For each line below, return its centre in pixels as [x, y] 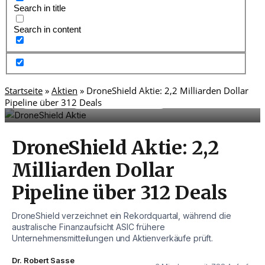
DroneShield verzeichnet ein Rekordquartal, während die [122, 216]
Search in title [40, 8]
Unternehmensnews [119, 101]
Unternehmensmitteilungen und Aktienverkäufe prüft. [112, 238]
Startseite [24, 91]
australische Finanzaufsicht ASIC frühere [88, 227]
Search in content [48, 30]
